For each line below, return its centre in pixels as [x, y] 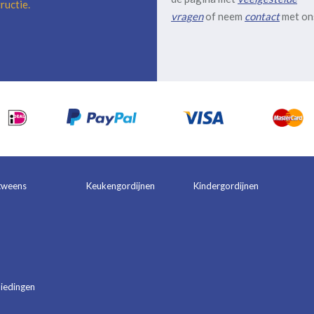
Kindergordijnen [226, 186]
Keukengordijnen [121, 186]
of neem [224, 16]
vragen [187, 16]
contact [262, 16]
